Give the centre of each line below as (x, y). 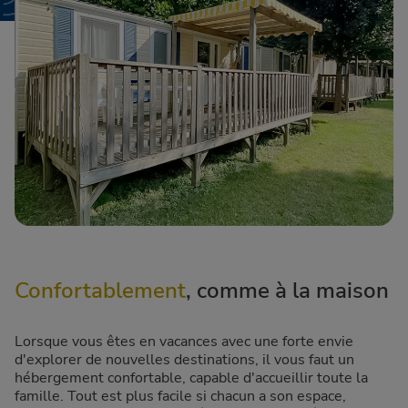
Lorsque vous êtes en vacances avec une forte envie (184, 342)
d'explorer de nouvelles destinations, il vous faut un (184, 360)
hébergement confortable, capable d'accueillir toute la (191, 378)
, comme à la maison (287, 291)
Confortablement (100, 291)
